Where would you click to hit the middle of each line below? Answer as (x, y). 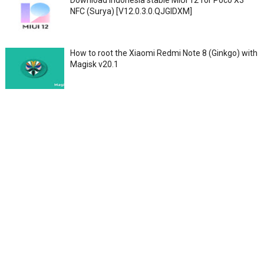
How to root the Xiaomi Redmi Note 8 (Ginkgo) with (164, 53)
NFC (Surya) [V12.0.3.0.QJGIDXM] (131, 11)
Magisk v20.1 (94, 64)
